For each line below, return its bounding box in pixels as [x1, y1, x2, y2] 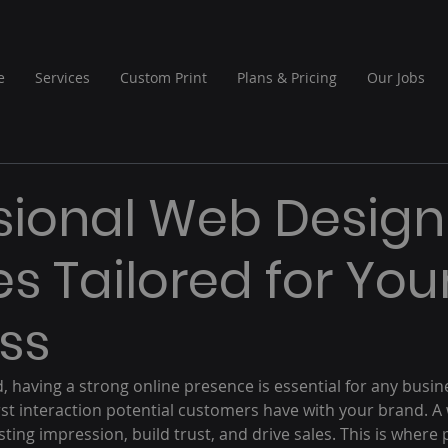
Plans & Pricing [237, 68, 337, 87]
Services [35, 68, 90, 87]
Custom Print [120, 68, 207, 87]
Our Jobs [367, 68, 425, 87]
